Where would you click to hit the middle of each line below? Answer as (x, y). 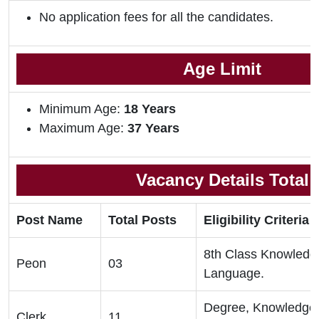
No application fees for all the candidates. (156, 17)
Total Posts (142, 220)
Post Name (49, 220)
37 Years (153, 129)
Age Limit (222, 69)
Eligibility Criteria (256, 220)
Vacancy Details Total (222, 180)
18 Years (150, 109)
